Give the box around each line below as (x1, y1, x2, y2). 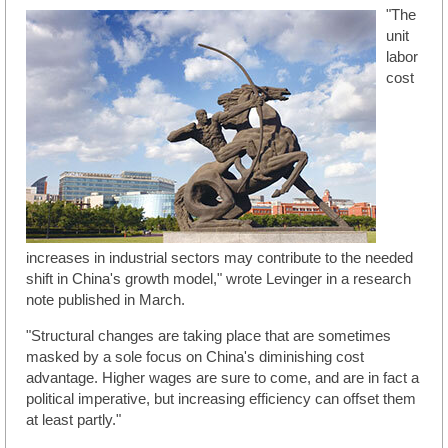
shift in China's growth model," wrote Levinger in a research (26, 271, 411, 288)
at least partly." (26, 412, 121, 429)
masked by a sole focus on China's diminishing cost (26, 349, 364, 366)
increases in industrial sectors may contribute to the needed (26, 250, 413, 267)
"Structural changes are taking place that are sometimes (26, 328, 391, 345)
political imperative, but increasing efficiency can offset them (26, 391, 416, 408)
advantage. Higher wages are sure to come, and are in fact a (26, 370, 419, 387)
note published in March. (26, 292, 185, 309)
